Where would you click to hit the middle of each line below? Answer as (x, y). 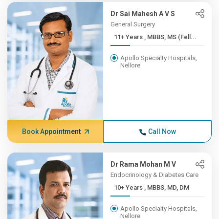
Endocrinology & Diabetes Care (155, 175)
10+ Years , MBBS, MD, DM (167, 187)
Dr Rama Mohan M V (143, 164)
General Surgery (133, 24)
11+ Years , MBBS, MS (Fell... (171, 37)
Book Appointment (51, 131)
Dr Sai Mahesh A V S (143, 14)
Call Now (162, 131)
